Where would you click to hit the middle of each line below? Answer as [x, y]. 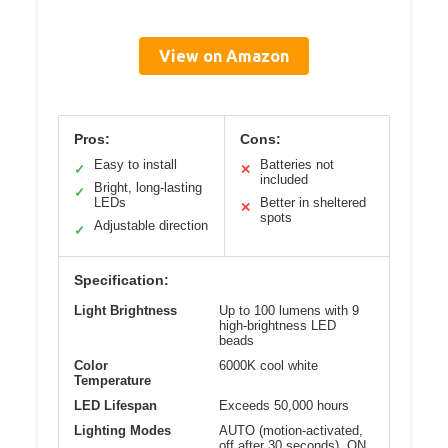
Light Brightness [125, 310]
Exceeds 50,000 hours [284, 405]
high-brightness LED [277, 325]
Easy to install [135, 164]
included [283, 179]
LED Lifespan [115, 405]
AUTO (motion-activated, [291, 430]
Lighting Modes [122, 430]
